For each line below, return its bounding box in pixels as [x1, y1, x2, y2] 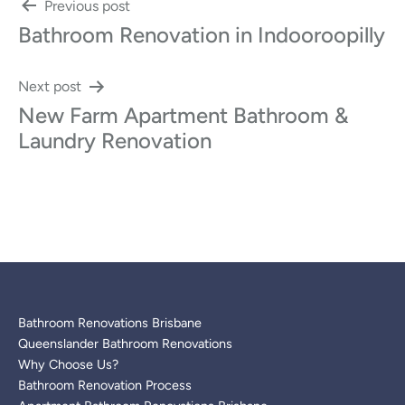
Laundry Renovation [18, 127, 212, 154]
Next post [18, 77, 81, 95]
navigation [17, 32, 167, 71]
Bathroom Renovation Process [18, 376, 192, 393]
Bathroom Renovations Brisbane [18, 314, 202, 331]
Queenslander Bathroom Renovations [18, 334, 232, 352]
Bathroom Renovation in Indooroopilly [18, 21, 385, 48]
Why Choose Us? [18, 355, 118, 372]
